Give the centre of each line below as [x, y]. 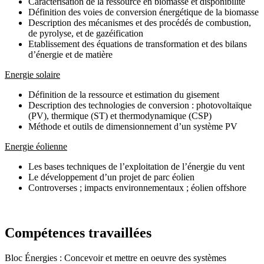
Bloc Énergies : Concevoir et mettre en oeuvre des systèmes [115, 258]
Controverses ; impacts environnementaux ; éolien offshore [137, 187]
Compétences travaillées [78, 232]
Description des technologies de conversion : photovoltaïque [140, 105]
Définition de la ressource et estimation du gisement [124, 94]
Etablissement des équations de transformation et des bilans [138, 44]
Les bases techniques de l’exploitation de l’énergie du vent [136, 166]
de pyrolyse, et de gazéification [86, 33]
